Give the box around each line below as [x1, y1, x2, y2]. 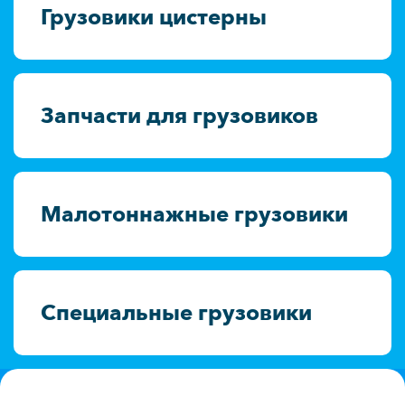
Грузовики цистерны [41, 4, 267, 30]
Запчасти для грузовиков [41, 102, 318, 128]
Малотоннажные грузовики [41, 201, 348, 227]
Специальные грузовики [41, 299, 312, 325]
